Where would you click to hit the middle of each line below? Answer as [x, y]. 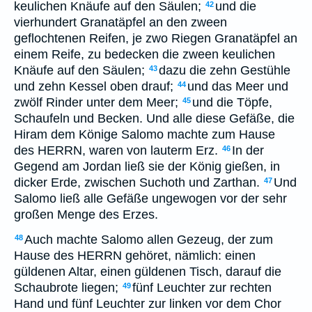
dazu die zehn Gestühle [225, 70]
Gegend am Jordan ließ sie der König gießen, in [147, 166]
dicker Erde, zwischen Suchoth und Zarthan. [137, 182]
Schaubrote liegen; [66, 288]
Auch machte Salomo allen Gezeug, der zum [149, 240]
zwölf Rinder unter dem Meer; [96, 102]
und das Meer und [238, 86]
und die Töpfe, [232, 102]
